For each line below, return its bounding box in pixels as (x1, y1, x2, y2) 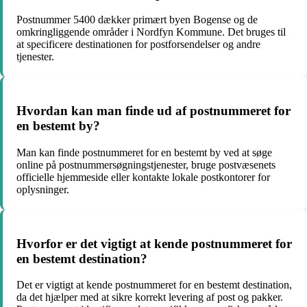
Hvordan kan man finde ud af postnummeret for (16, 103, 291, 119)
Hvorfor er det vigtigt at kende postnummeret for (16, 236, 292, 251)
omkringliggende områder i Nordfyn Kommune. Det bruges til (16, 26, 286, 38)
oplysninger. (16, 183, 69, 195)
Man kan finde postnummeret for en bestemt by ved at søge (16, 146, 272, 158)
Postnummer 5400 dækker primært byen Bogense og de (16, 14, 258, 26)
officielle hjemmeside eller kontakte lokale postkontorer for (16, 171, 270, 183)
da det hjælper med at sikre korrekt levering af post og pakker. (16, 291, 283, 304)
